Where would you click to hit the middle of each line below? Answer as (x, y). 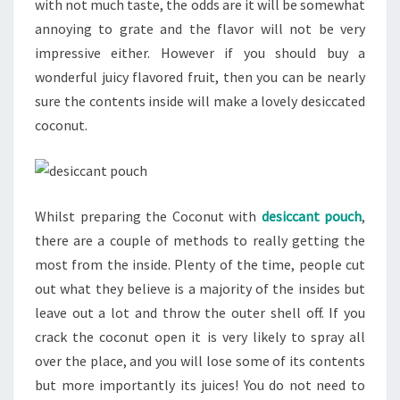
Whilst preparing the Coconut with (148, 216)
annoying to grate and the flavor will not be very (200, 29)
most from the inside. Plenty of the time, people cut (200, 264)
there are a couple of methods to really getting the (200, 240)
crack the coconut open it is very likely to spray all (200, 337)
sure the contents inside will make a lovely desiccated (200, 101)
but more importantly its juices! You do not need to (200, 385)
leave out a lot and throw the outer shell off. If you (200, 312)
